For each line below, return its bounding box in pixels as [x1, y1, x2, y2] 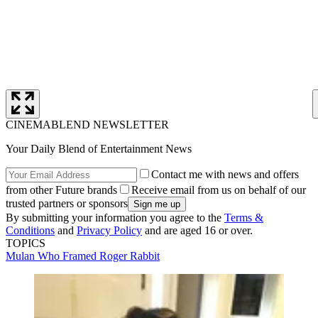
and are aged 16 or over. [142, 224, 253, 236]
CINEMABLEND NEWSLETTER [6, 118, 169, 131]
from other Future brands [6, 183, 117, 196]
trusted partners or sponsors [6, 197, 128, 209]
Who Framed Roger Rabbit [38, 249, 160, 262]
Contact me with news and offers [151, 168, 299, 180]
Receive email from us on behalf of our [131, 183, 306, 196]
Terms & [224, 211, 263, 224]
